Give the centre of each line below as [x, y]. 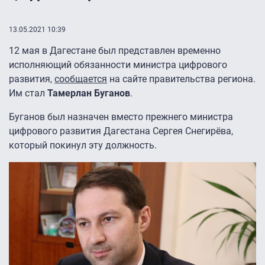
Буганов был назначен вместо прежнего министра [121, 117]
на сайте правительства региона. [181, 79]
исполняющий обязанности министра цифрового [118, 65]
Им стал [28, 93]
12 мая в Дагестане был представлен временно [115, 51]
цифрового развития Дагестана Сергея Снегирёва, [121, 131]
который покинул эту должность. [83, 146]
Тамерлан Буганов [89, 93]
